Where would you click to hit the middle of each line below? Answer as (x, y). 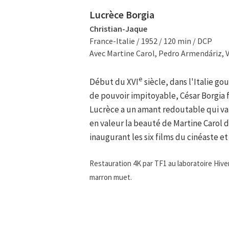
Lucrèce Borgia (122, 15)
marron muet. (111, 177)
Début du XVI (114, 82)
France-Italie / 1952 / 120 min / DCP (151, 41)
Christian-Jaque (118, 29)
